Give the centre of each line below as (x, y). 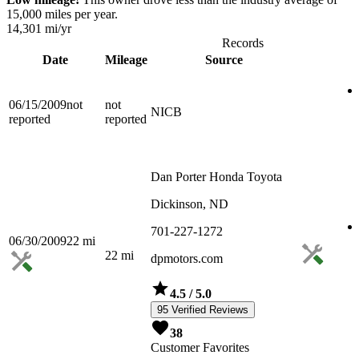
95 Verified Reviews (203, 310)
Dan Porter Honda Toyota (216, 177)
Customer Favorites (200, 348)
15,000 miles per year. (62, 14)
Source (224, 60)
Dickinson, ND (190, 204)
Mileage (126, 60)
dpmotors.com (187, 259)
